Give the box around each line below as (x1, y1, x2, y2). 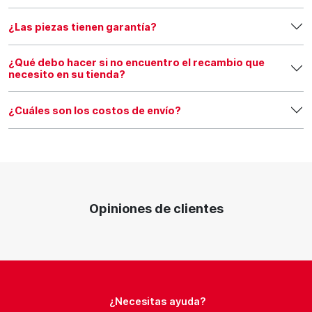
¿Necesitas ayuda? (109, 295, 206, 307)
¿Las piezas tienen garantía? (8, 20, 157, 33)
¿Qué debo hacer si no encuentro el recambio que (8, 56, 265, 68)
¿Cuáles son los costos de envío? (8, 104, 181, 116)
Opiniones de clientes (88, 201, 224, 216)
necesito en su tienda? (8, 68, 125, 80)
